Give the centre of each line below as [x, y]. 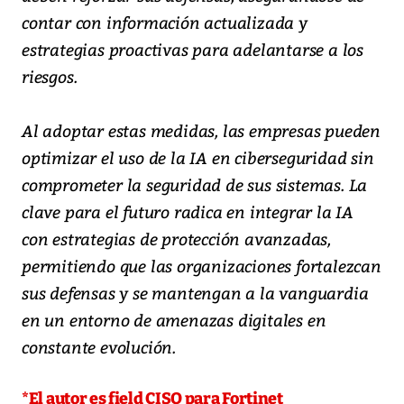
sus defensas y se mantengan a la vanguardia [195, 292]
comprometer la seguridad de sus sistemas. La [195, 184]
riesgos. [50, 76]
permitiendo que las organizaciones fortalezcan [202, 265]
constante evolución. [99, 346]
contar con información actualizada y [165, 22]
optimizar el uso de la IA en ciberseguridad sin [198, 157]
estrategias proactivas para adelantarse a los [193, 49]
